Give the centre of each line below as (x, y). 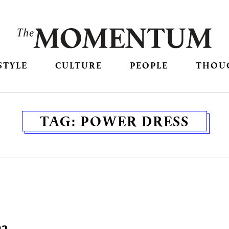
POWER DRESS (135, 121)
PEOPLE (149, 65)
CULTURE (78, 65)
